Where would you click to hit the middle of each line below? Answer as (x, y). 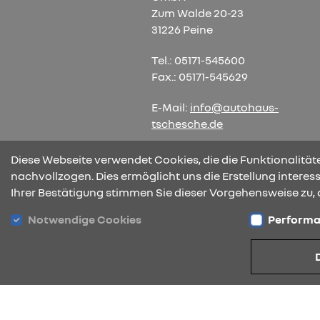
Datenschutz (193, 252)
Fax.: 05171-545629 (200, 77)
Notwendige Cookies (85, 219)
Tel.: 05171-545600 (199, 60)
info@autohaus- (235, 107)
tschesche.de (187, 124)
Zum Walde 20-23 (198, 13)
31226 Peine (182, 30)
